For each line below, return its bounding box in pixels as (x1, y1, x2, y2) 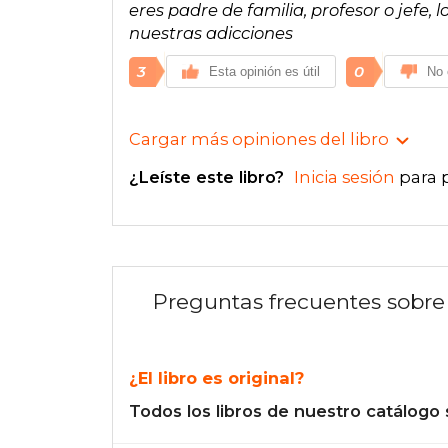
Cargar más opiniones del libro (129, 128, 389, 149)
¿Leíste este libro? (129, 167, 289, 188)
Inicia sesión (294, 167, 395, 188)
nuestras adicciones (129, 22, 293, 43)
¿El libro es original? (129, 367, 304, 388)
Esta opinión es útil (209, 63, 320, 79)
